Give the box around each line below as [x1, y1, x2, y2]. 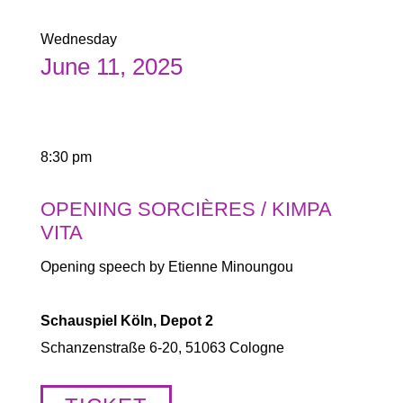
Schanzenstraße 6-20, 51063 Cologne [40, 340, 284, 355]
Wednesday [40, 31, 117, 47]
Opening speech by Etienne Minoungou [40, 259, 293, 274]
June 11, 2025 [40, 53, 183, 80]
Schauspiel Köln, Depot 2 [40, 313, 213, 328]
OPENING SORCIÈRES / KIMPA [40, 198, 331, 220]
